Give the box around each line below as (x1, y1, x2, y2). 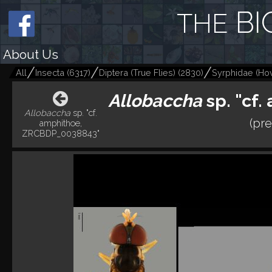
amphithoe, (39, 118, 82, 129)
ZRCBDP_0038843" (21, 128, 100, 139)
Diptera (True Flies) (99, 67, 175, 78)
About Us (3, 47, 58, 62)
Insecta (35, 67, 67, 78)
